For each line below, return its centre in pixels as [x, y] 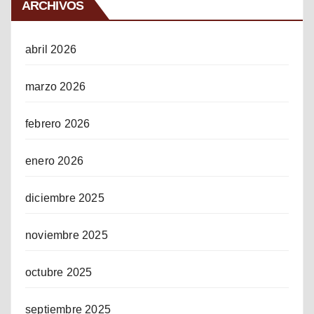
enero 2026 [54, 161]
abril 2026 [51, 49]
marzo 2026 [55, 86]
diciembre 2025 [65, 198]
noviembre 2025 [67, 235]
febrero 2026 [58, 123]
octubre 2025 [59, 272]
